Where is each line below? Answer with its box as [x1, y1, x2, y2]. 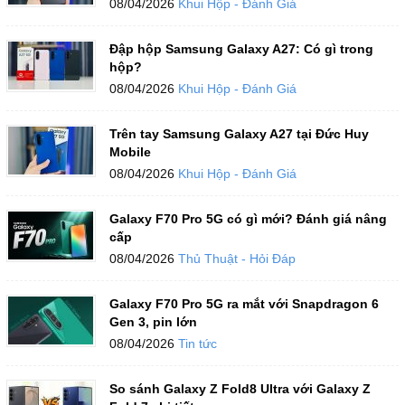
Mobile [108, 145, 151, 159]
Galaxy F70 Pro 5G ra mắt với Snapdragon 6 [108, 297, 379, 311]
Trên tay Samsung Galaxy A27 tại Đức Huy [108, 127, 369, 141]
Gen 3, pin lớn [108, 315, 197, 329]
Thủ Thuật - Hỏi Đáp [177, 251, 296, 266]
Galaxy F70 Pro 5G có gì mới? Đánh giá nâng [108, 212, 387, 226]
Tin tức [177, 336, 217, 351]
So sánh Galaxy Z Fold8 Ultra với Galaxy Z [108, 381, 371, 396]
